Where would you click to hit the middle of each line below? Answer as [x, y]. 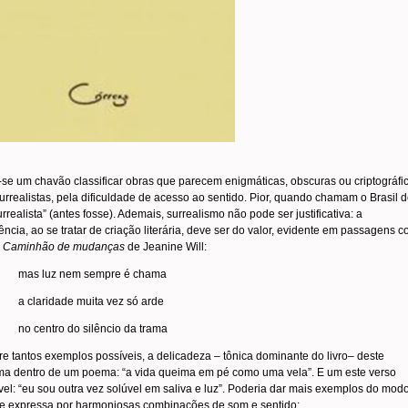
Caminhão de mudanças [64, 247]
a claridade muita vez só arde [91, 301]
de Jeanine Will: [166, 247]
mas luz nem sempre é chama [92, 274]
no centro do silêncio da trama [93, 329]
